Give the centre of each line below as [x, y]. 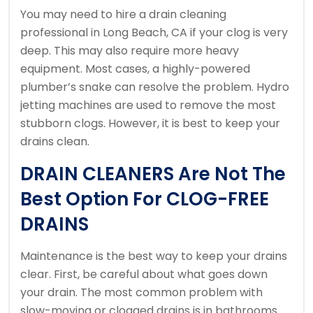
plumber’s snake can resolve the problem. [138, 87]
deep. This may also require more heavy [130, 51]
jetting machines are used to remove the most [148, 105]
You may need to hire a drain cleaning [123, 15]
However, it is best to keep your [194, 124]
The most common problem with [172, 293]
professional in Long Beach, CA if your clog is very [154, 33]
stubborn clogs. [63, 124]
